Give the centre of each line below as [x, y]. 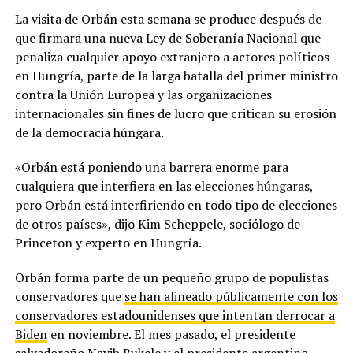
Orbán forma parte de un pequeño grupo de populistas [171, 277]
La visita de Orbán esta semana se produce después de [168, 19]
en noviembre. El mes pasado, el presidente [171, 334]
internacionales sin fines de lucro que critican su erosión [175, 113]
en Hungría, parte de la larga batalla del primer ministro [176, 75]
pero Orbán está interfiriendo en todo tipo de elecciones [176, 204]
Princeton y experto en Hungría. [108, 242]
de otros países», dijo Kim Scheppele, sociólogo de [157, 223]
